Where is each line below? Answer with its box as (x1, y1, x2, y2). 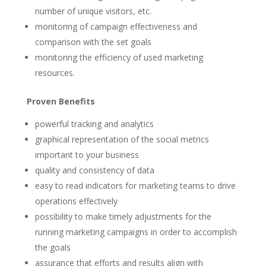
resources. (34, 67, 75, 78)
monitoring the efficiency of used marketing (34, 52, 203, 63)
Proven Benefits (26, 96, 95, 107)
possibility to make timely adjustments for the (34, 211, 211, 222)
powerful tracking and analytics (34, 118, 154, 129)
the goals (34, 242, 71, 253)
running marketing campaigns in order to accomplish (34, 226, 237, 237)
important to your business (34, 149, 139, 160)
